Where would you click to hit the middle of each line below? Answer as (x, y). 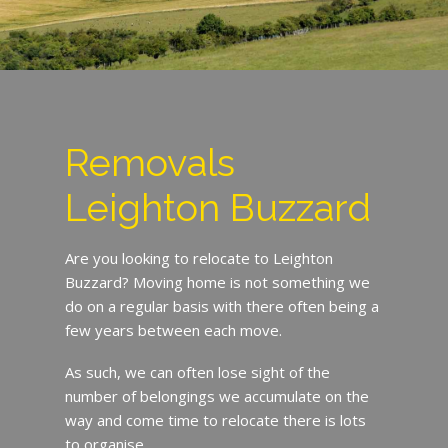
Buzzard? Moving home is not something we (217, 281)
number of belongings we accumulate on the (216, 395)
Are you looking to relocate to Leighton (198, 257)
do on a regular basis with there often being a (221, 305)
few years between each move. (173, 329)
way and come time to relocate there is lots (215, 419)
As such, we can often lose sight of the (197, 371)
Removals (149, 162)
